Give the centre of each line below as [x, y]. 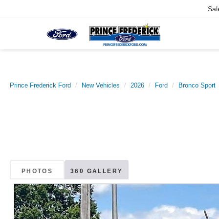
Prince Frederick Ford [40, 85]
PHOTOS [37, 171]
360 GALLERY [97, 171]
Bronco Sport [197, 85]
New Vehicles [101, 85]
